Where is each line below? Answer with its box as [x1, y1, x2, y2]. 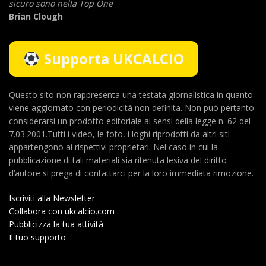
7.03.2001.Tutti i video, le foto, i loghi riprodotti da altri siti [9, 128, 230, 140]
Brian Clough [9, 10, 63, 22]
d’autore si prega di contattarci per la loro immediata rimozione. [9, 167, 254, 179]
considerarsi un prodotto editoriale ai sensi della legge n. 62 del [9, 115, 251, 126]
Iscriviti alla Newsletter [9, 192, 95, 204]
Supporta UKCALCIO [44, 48, 185, 68]
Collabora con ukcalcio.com [9, 205, 115, 217]
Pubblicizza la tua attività [9, 218, 103, 230]
